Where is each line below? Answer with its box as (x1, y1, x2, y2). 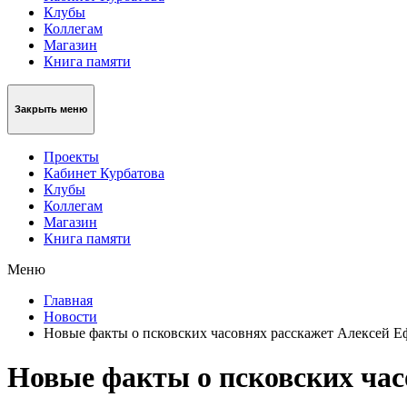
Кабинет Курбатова (44, 164, 164, 181)
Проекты (44, 148, 99, 164)
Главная (44, 292, 93, 308)
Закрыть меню (15, 104, 87, 115)
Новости (44, 308, 97, 324)
